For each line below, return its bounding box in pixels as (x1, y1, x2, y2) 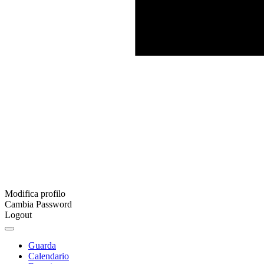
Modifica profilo (5, 189, 65, 199)
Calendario (28, 251, 69, 261)
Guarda (28, 240, 56, 250)
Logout (5, 210, 32, 220)
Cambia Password (5, 199, 72, 209)
